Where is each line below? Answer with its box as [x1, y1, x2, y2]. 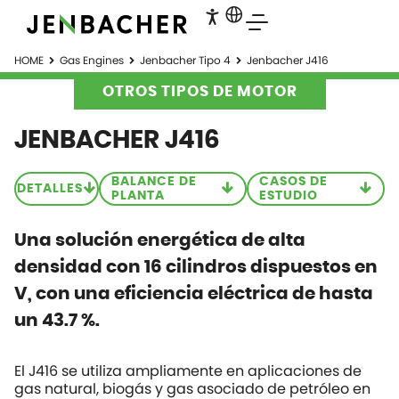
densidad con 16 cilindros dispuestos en [14, 258, 378, 276]
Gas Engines [60, 53, 124, 68]
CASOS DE [259, 175, 329, 188]
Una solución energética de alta [14, 232, 305, 249]
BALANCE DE [111, 175, 198, 188]
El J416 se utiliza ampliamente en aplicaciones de [14, 361, 362, 381]
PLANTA [111, 190, 166, 202]
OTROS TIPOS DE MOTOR [102, 84, 297, 99]
